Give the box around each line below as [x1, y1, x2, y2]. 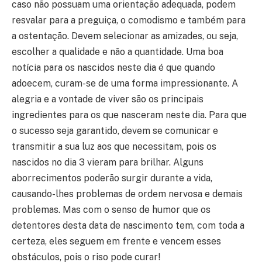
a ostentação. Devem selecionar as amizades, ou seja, [12, 30, 238, 42]
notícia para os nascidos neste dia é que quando [12, 61, 215, 73]
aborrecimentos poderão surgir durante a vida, [12, 172, 212, 184]
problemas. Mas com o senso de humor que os [12, 204, 211, 215]
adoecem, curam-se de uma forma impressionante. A [12, 77, 238, 89]
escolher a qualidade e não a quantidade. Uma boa [12, 46, 223, 57]
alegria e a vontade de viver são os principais [12, 93, 204, 105]
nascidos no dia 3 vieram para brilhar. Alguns [12, 156, 204, 168]
